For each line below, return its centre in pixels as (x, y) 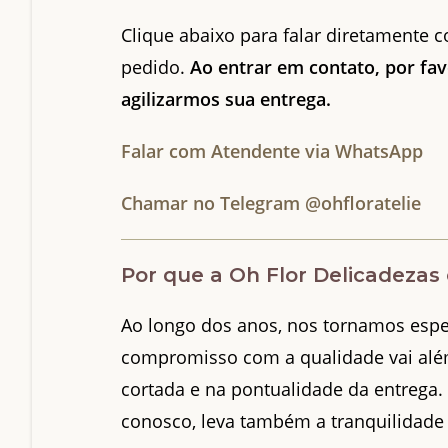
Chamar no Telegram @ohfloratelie (271, 202)
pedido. (156, 66)
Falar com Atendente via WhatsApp (272, 150)
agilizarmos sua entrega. (226, 98)
